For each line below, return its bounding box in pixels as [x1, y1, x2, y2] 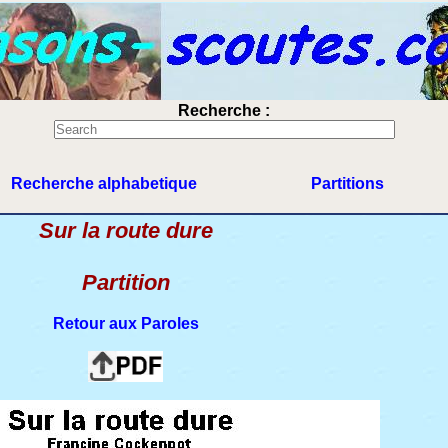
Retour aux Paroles [52, 315, 199, 332]
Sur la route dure [38, 218, 213, 243]
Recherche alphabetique [10, 175, 197, 192]
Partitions [310, 175, 384, 192]
